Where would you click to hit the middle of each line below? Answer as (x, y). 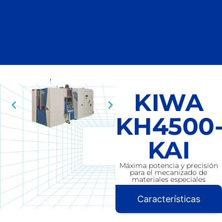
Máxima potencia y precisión (168, 165)
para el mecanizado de (169, 172)
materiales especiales (168, 179)
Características (168, 199)
